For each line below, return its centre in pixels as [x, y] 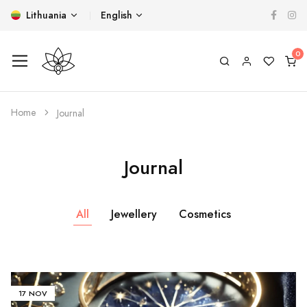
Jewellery [134, 214]
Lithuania [45, 15]
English [116, 15]
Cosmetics [205, 214]
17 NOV [33, 293]
